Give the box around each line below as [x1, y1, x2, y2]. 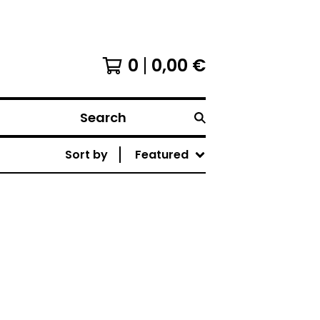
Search [74, 116, 114, 133]
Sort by [65, 146, 108, 163]
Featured [135, 146, 189, 163]
